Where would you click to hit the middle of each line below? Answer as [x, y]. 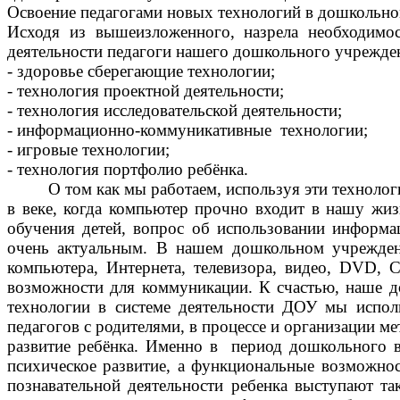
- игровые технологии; [88, 150]
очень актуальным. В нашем [116, 248]
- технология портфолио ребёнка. [128, 170]
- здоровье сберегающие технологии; [141, 71]
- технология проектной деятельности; [146, 91]
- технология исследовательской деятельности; [175, 111]
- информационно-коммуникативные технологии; [187, 130]
